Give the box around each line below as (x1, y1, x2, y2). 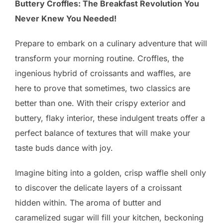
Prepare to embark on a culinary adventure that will (15, 38, 207, 48)
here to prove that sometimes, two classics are (15, 83, 190, 93)
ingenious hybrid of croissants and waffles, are (15, 68, 191, 78)
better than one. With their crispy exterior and (15, 98, 186, 108)
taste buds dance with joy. (15, 143, 113, 153)
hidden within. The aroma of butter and (15, 198, 161, 208)
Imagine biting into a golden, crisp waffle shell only (15, 168, 206, 178)
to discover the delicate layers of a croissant (15, 183, 182, 193)
